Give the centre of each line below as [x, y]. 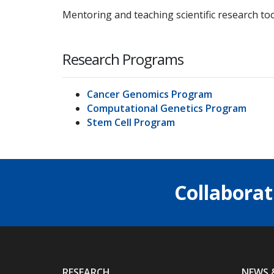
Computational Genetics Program [167, 108]
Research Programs [123, 59]
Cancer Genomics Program [150, 94]
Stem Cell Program [131, 122]
